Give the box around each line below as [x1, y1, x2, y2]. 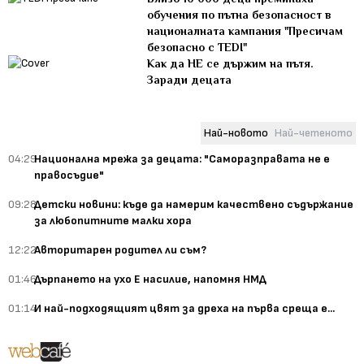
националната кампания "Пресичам [147, 24, 344, 37]
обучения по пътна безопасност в [147, 7, 331, 21]
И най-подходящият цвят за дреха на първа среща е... [34, 301, 335, 315]
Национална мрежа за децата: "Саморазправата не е [34, 151, 330, 166]
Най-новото [204, 125, 268, 140]
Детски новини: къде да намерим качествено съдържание [34, 197, 353, 211]
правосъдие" [34, 167, 104, 182]
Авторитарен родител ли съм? [34, 242, 206, 257]
